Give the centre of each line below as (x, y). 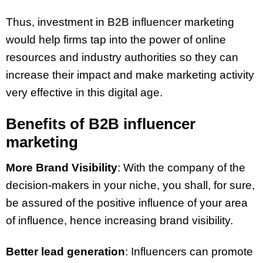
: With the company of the (181, 167)
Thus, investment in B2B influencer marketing (120, 22)
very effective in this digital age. (84, 93)
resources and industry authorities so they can (122, 58)
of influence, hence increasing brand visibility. (119, 220)
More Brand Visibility (62, 167)
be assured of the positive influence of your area (127, 203)
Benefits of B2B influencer (101, 124)
